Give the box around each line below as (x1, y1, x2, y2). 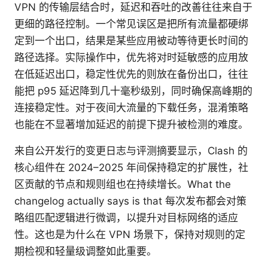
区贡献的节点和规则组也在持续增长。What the (14, 178, 231, 190)
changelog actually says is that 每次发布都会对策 (14, 194, 246, 207)
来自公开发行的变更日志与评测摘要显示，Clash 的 (14, 144, 248, 157)
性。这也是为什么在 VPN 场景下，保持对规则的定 (14, 228, 245, 240)
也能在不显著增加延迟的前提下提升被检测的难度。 (14, 118, 248, 130)
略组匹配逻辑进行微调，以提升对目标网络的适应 (14, 211, 238, 224)
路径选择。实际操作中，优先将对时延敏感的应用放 (14, 51, 248, 63)
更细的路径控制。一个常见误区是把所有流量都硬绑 (14, 17, 248, 30)
